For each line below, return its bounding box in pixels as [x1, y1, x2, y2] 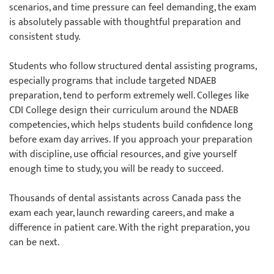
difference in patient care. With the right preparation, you [9, 220, 250, 236]
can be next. [9, 234, 62, 251]
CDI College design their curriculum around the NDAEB [9, 102, 239, 119]
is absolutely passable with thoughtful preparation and [9, 14, 241, 31]
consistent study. [9, 29, 83, 45]
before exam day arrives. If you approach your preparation [9, 131, 253, 148]
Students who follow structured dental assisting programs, [9, 58, 256, 75]
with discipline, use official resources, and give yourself [9, 146, 237, 163]
